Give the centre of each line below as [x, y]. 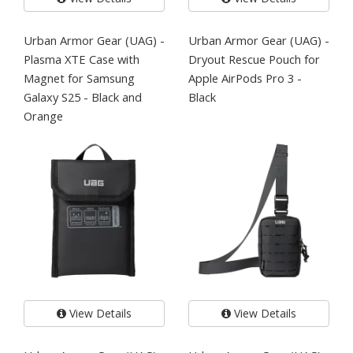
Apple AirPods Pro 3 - [245, 78]
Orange [43, 115]
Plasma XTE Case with [82, 59]
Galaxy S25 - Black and [83, 97]
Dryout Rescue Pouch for [254, 59]
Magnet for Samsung [79, 78]
